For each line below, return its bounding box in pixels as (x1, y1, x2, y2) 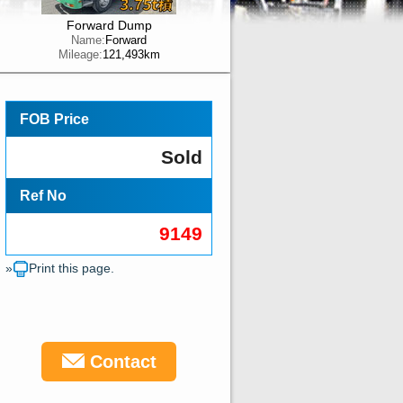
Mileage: (58, 48, 103, 61)
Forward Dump (66, 18, 152, 32)
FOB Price (20, 112, 89, 127)
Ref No (20, 188, 67, 203)
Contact (84, 352, 157, 372)
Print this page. (29, 261, 114, 276)
